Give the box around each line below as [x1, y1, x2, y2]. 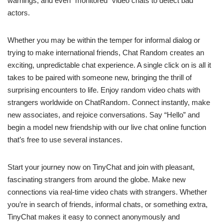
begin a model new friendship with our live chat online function [7, 123, 206, 132]
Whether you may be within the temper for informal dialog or [7, 36, 200, 45]
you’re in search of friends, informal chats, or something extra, [7, 200, 208, 209]
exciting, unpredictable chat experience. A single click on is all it [7, 61, 211, 70]
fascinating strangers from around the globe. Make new [7, 175, 186, 184]
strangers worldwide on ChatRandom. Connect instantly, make [7, 98, 210, 107]
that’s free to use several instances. [7, 135, 122, 144]
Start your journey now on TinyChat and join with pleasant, [7, 163, 195, 172]
